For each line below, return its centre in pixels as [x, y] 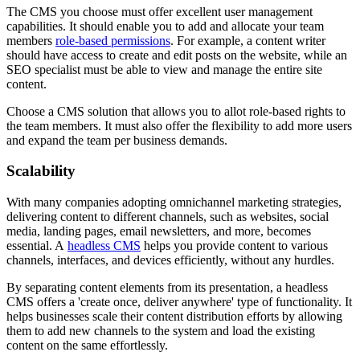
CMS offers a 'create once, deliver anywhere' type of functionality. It [179, 302]
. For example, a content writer [248, 40]
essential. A [37, 246]
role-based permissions [113, 40]
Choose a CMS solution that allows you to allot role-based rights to [176, 111]
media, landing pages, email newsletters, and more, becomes [159, 231]
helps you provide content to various [234, 246]
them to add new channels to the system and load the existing [161, 331]
